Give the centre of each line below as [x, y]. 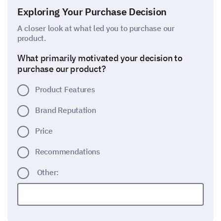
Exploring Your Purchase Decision [92, 12]
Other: [48, 172]
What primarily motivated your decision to [100, 58]
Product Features [65, 89]
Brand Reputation [66, 110]
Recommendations [68, 151]
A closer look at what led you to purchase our [96, 28]
